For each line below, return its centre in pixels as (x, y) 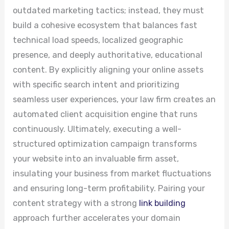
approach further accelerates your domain (97, 218)
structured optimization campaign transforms (105, 144)
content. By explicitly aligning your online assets (108, 70)
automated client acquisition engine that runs (105, 114)
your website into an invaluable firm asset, (96, 158)
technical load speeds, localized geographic (98, 40)
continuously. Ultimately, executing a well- (97, 129)
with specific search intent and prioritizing (96, 84)
